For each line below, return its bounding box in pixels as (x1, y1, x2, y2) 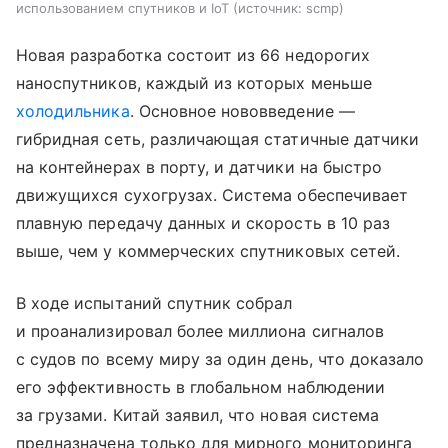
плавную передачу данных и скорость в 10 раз (16, 212, 391, 233)
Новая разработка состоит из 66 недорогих (16, 44, 370, 65)
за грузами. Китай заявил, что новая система (16, 404, 380, 425)
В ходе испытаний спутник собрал (16, 292, 293, 313)
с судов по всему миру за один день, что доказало (16, 348, 425, 369)
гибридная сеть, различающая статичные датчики (16, 128, 420, 149)
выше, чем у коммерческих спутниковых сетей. (16, 240, 401, 261)
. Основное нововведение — (129, 100, 355, 121)
